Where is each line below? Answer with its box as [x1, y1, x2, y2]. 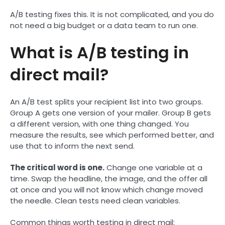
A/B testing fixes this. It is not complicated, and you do [10, 9, 214, 20]
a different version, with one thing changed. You [10, 119, 189, 130]
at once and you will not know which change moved [10, 184, 203, 195]
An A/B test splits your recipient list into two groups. [10, 96, 203, 107]
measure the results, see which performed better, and [10, 130, 214, 141]
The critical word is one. [10, 162, 104, 173]
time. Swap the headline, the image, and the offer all [10, 173, 207, 184]
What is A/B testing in [10, 41, 189, 64]
